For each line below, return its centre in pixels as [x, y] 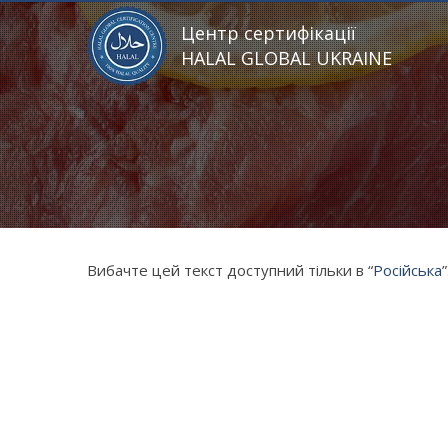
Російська [407, 270]
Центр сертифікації [268, 33]
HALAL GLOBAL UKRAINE [286, 58]
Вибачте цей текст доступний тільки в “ [230, 270]
